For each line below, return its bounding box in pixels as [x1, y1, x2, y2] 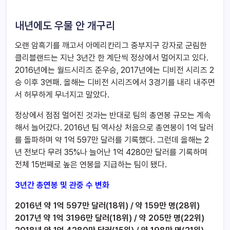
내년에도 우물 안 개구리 [15, 19, 115, 32]
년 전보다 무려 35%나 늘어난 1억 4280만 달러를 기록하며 [15, 147, 207, 158]
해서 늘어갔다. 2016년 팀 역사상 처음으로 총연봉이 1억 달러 [15, 123, 214, 133]
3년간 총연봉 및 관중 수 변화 [15, 180, 109, 190]
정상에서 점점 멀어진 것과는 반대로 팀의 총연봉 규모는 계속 [15, 110, 211, 121]
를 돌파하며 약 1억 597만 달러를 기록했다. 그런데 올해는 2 [15, 135, 209, 145]
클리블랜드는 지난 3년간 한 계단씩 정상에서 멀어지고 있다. [15, 53, 208, 63]
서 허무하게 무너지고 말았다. [15, 90, 109, 100]
